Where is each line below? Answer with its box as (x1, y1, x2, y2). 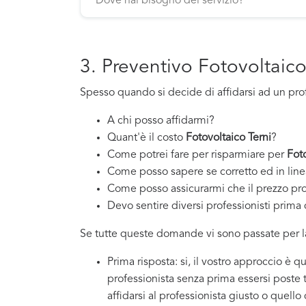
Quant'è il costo (107, 133, 186, 144)
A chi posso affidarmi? (107, 115, 214, 127)
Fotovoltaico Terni (186, 133, 271, 144)
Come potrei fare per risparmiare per (107, 150, 287, 161)
